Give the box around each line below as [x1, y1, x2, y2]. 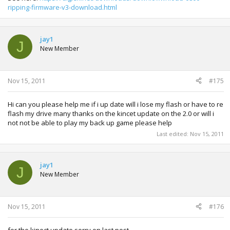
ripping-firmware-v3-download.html [8, 3, 117, 12]
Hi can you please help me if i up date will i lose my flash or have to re [8, 99, 223, 109]
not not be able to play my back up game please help [8, 118, 172, 127]
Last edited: [157, 130, 190, 138]
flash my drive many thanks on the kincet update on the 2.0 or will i [8, 108, 214, 118]
